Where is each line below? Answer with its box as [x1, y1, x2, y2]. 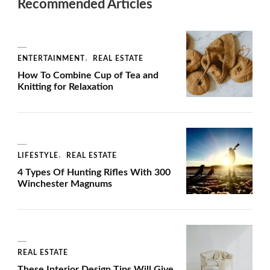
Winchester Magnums [17, 178, 112, 189]
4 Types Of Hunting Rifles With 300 [17, 167, 171, 177]
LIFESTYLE [17, 151, 58, 159]
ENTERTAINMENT [17, 54, 85, 62]
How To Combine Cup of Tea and [17, 70, 159, 80]
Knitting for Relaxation [17, 81, 113, 92]
